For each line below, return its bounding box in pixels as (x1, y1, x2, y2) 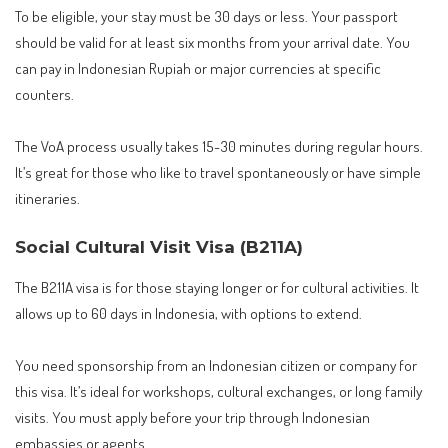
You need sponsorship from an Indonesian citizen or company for (15, 354, 417, 375)
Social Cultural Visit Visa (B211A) (15, 237, 303, 258)
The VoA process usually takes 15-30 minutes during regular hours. (15, 135, 423, 156)
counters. (15, 84, 74, 105)
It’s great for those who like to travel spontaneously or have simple (15, 161, 421, 182)
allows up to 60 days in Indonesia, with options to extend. (15, 303, 362, 324)
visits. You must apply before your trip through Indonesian (15, 406, 370, 427)
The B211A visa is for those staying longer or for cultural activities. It (15, 277, 419, 298)
